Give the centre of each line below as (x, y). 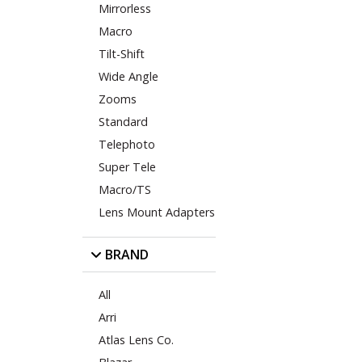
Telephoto (127, 145)
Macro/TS (125, 190)
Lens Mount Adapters (157, 213)
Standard (123, 122)
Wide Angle (128, 77)
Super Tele (127, 167)
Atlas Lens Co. (136, 340)
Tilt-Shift (122, 54)
